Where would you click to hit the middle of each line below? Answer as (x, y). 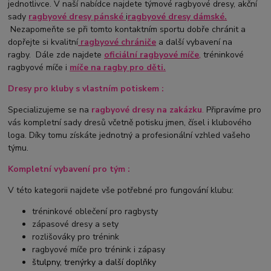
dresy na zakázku (167, 109)
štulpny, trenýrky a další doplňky (94, 262)
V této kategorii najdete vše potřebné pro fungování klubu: (121, 190)
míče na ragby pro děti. (118, 67)
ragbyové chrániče (117, 42)
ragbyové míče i (39, 67)
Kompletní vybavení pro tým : (69, 169)
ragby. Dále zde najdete (56, 54)
